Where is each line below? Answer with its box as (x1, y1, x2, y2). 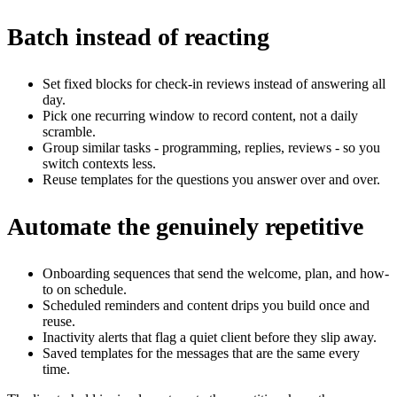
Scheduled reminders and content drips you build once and (43, 298, 370, 314)
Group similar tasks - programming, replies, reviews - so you (43, 140, 380, 156)
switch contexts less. (43, 156, 156, 172)
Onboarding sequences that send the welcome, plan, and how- (43, 266, 389, 282)
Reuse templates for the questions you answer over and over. (43, 172, 380, 188)
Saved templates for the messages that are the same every (43, 346, 360, 362)
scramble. (43, 124, 96, 140)
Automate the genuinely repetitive (7, 213, 363, 241)
